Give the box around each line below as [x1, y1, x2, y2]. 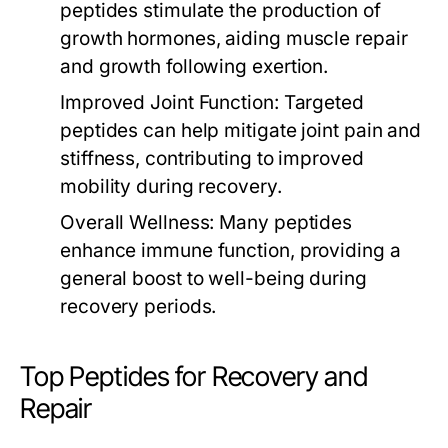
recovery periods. [60, 295, 217, 318]
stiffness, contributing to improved [60, 147, 364, 170]
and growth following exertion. [60, 55, 329, 78]
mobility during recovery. [60, 175, 282, 198]
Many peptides [214, 211, 353, 234]
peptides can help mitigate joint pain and [60, 119, 422, 142]
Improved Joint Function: [60, 91, 279, 114]
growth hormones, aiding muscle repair [60, 27, 408, 50]
